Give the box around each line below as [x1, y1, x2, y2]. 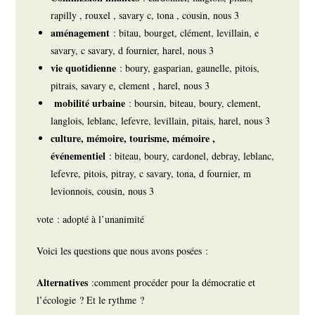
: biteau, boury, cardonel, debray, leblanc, [109, 149, 275, 163]
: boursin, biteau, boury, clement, [125, 96, 262, 110]
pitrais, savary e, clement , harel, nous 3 [51, 79, 214, 93]
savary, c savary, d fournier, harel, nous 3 [51, 44, 218, 58]
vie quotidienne [51, 60, 117, 76]
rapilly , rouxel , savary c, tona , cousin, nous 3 [51, 8, 240, 22]
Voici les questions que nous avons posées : [37, 244, 212, 258]
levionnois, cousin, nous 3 [51, 184, 158, 198]
